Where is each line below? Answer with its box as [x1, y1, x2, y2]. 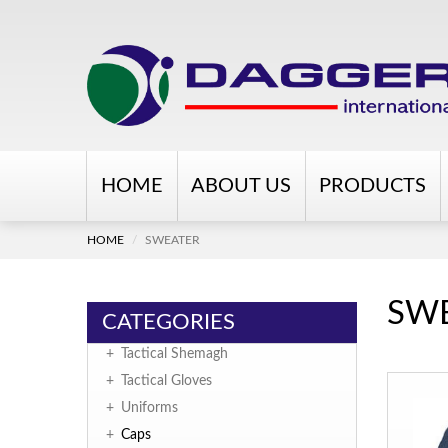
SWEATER [145, 234, 200, 247]
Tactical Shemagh [121, 347, 228, 362]
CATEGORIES [102, 311, 235, 334]
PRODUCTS [319, 176, 426, 197]
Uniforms [121, 401, 178, 416]
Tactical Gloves [121, 374, 212, 389]
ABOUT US [191, 176, 291, 197]
